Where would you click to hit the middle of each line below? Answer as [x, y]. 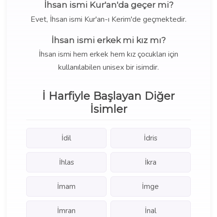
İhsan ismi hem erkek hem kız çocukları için [108, 54]
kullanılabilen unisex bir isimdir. [108, 68]
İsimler [108, 109]
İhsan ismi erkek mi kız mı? [108, 40]
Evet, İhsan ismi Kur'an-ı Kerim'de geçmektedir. [108, 19]
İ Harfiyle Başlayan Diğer [108, 96]
